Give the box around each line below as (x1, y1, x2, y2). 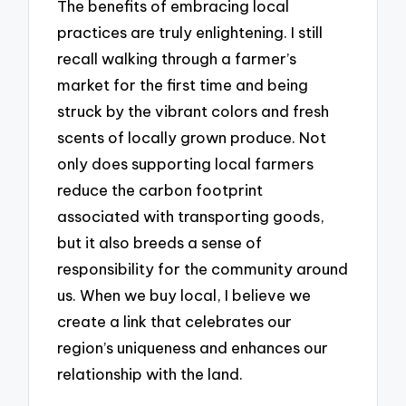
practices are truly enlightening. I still (57, 22, 324, 42)
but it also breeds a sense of (57, 232, 263, 252)
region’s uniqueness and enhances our (57, 337, 329, 357)
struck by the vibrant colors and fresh (57, 101, 330, 121)
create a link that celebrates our (57, 311, 293, 331)
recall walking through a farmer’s (57, 48, 297, 68)
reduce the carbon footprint (57, 179, 264, 199)
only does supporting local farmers (57, 153, 314, 173)
